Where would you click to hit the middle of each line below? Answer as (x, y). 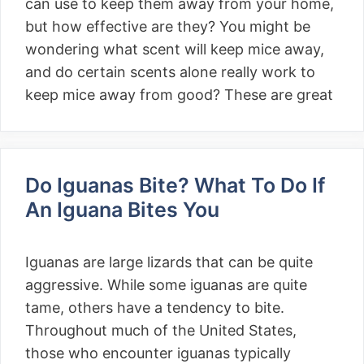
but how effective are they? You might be (168, 26)
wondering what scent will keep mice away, (175, 49)
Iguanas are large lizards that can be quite (169, 262)
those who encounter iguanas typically (158, 353)
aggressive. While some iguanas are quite (166, 285)
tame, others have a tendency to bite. (155, 308)
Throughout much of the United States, (161, 330)
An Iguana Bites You (125, 210)
